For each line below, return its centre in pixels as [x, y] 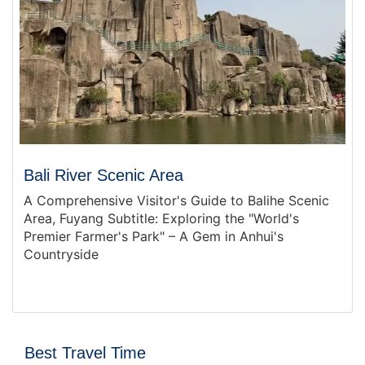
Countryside [61, 254]
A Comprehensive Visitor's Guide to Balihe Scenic [176, 200]
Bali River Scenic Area [103, 175]
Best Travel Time [85, 353]
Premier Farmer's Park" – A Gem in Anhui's [154, 236]
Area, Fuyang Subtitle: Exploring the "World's [161, 218]
